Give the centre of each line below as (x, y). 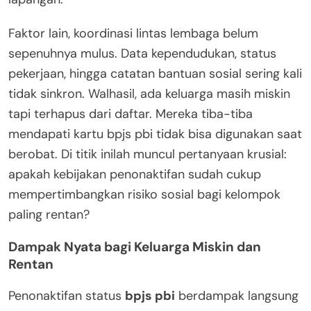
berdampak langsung (237, 295)
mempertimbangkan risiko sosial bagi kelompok (144, 194)
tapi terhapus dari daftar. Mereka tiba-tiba (131, 114)
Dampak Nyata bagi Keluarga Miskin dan (135, 246)
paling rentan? (49, 214)
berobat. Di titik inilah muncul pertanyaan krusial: (148, 154)
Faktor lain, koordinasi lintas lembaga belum (133, 33)
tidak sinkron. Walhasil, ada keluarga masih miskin (149, 93)
